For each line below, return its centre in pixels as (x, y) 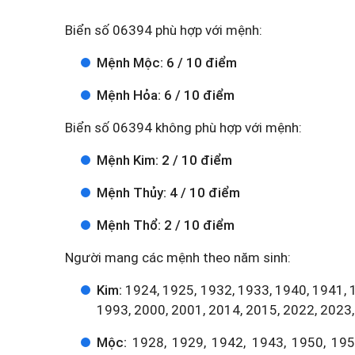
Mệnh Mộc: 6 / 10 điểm (167, 63)
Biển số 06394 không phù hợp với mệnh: (183, 128)
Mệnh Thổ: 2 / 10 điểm (166, 225)
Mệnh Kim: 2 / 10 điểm (164, 160)
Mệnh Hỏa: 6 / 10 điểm (166, 95)
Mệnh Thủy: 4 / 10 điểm (168, 193)
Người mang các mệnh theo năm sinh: (178, 258)
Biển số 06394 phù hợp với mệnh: (164, 30)
